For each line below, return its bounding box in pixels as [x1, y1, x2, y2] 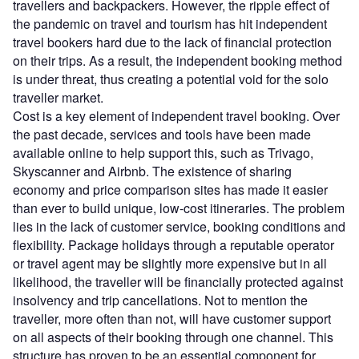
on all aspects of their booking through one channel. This [13, 327, 333, 346]
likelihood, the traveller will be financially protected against [13, 272, 343, 291]
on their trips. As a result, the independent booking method [13, 50, 342, 70]
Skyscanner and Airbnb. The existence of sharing [13, 161, 292, 180]
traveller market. [13, 87, 103, 107]
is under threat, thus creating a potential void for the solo [13, 69, 329, 88]
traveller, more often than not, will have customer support [13, 309, 331, 328]
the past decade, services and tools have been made [13, 124, 311, 143]
